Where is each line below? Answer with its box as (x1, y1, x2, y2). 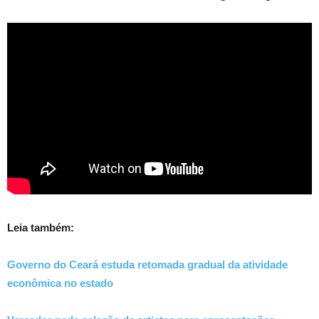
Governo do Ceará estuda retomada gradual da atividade (7, 258, 288, 271)
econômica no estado (7, 276, 113, 289)
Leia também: (7, 221, 77, 234)
